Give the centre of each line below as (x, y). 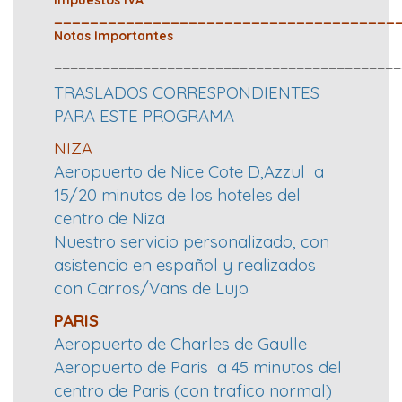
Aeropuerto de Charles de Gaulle (180, 344)
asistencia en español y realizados (185, 265)
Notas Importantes (114, 36)
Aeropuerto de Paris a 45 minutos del (198, 367)
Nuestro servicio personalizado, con (192, 242)
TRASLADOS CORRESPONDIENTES (189, 93)
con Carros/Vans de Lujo (153, 288)
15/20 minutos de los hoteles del (177, 195)
